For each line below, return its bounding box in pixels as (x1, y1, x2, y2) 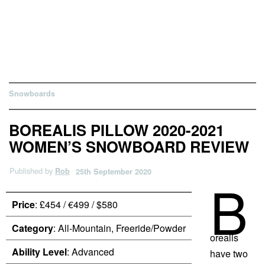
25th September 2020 (76, 166, 151, 177)
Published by (9, 165, 55, 176)
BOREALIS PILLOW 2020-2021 (9, 119, 224, 141)
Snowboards (9, 88, 55, 99)
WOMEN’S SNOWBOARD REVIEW (9, 135, 249, 157)
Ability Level (12, 245, 67, 258)
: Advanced (67, 245, 114, 258)
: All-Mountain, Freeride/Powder (53, 221, 186, 235)
